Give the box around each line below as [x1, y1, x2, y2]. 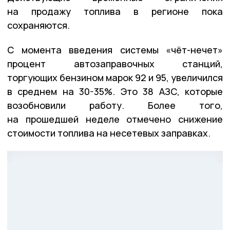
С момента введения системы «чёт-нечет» [7, 44, 223, 56]
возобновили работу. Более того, [7, 99, 223, 112]
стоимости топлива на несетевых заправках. [7, 127, 210, 140]
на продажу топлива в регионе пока [7, 5, 223, 18]
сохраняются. [7, 19, 70, 32]
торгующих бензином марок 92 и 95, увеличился [7, 71, 223, 84]
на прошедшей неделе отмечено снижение [7, 113, 223, 126]
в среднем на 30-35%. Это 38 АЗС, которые [7, 85, 223, 98]
